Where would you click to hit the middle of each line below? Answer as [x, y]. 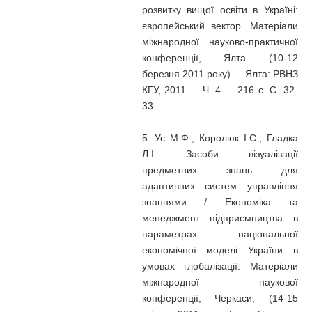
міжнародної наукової [220, 282]
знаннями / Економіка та [220, 202]
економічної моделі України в [220, 250]
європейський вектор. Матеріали [220, 26]
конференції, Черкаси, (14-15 [220, 298]
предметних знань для [220, 170]
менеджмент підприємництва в [220, 218]
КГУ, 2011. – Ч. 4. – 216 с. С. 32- [220, 90]
